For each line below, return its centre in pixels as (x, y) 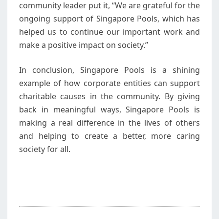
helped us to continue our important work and (109, 32)
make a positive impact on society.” (84, 45)
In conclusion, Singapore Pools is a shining (109, 70)
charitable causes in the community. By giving (109, 96)
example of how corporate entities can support (109, 83)
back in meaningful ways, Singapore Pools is (109, 109)
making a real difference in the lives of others (109, 123)
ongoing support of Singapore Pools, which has (109, 19)
